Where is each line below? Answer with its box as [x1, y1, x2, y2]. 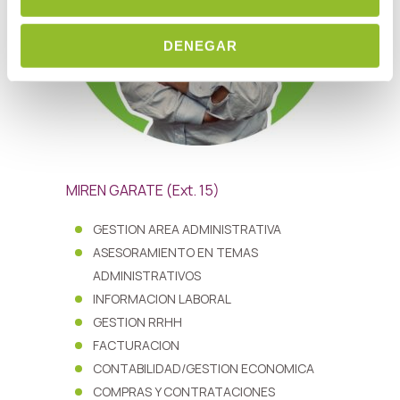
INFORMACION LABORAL [93, 290, 231, 307]
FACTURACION [93, 337, 179, 354]
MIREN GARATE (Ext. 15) [66, 180, 220, 200]
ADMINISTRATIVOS [93, 267, 201, 284]
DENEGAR [162, 37, 237, 54]
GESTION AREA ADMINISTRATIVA [93, 221, 281, 237]
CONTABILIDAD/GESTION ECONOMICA [93, 360, 314, 377]
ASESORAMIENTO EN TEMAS [93, 244, 258, 261]
